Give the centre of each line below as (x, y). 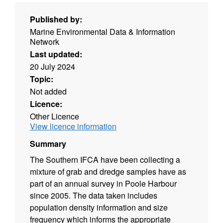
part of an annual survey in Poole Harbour (103, 184)
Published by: (56, 19)
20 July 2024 (53, 67)
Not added (48, 92)
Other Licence (55, 116)
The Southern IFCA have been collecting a (105, 160)
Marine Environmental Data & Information (103, 32)
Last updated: (56, 54)
